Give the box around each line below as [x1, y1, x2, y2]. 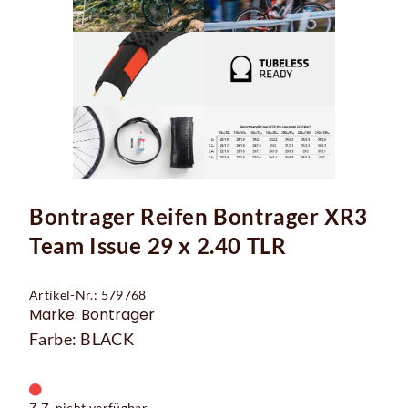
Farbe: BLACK [29, 328, 135, 349]
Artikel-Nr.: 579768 [29, 286, 147, 302]
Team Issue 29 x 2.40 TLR [29, 231, 287, 259]
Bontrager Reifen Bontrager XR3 [29, 202, 369, 229]
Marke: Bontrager [29, 303, 155, 325]
